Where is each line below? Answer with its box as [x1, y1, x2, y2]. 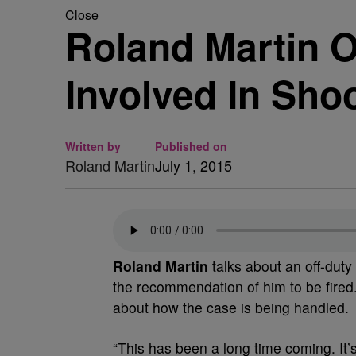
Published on [155, 138, 227, 154]
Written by [65, 138, 121, 154]
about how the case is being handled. [113, 297, 349, 317]
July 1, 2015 [155, 155, 232, 176]
